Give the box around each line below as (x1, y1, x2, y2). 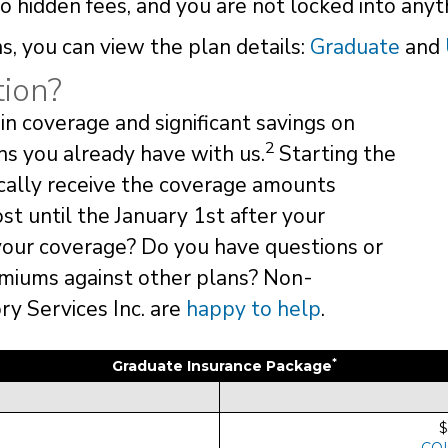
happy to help (186, 294, 321, 323)
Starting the (274, 139, 396, 168)
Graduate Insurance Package (111, 356, 332, 375)
